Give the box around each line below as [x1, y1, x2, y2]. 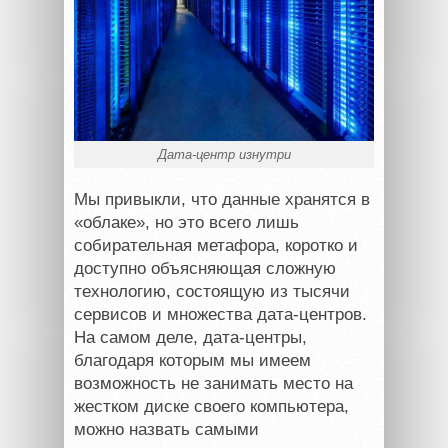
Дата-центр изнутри [157, 146, 291, 162]
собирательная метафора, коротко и [74, 235, 358, 255]
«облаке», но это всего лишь [74, 212, 299, 232]
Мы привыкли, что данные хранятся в [74, 189, 370, 209]
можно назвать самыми [74, 419, 259, 439]
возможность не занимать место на [74, 373, 353, 393]
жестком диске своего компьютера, [74, 396, 349, 416]
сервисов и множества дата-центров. [74, 304, 367, 324]
